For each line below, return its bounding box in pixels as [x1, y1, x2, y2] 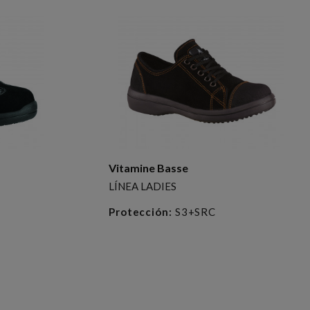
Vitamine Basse [108, 161, 188, 174]
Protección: [108, 205, 172, 218]
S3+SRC [172, 205, 217, 218]
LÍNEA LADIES [108, 179, 176, 192]
